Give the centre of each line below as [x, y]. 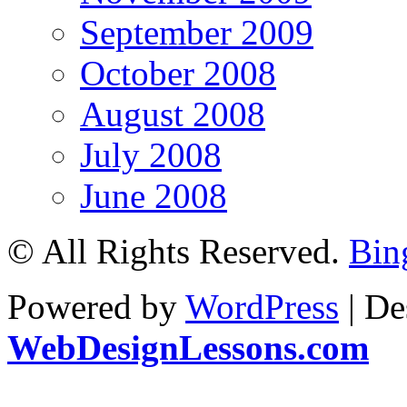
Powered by [96, 306]
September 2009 [197, 32]
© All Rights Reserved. [178, 251]
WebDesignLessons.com [188, 347]
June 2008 [154, 195]
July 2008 [151, 154]
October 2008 [178, 73]
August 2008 [173, 114]
